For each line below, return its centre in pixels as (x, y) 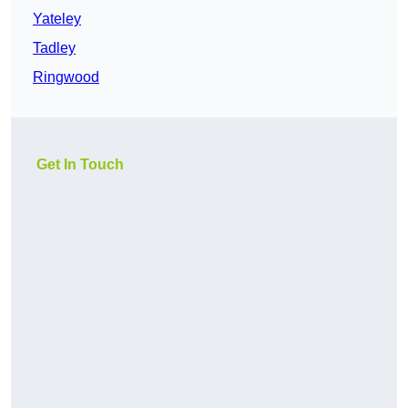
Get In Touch (80, 165)
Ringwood (66, 77)
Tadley (54, 48)
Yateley (57, 19)
